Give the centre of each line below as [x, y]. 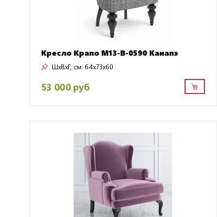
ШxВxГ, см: [67, 67]
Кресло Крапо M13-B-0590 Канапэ [110, 53]
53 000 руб [65, 86]
